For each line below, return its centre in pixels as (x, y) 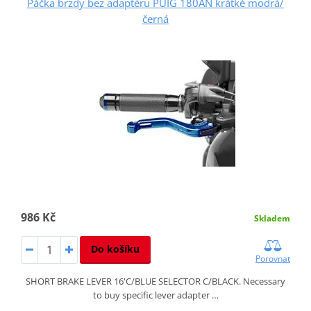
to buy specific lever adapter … (155, 295)
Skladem (272, 218)
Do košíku (115, 249)
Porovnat (273, 258)
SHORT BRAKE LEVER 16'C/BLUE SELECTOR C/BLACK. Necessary (155, 281)
